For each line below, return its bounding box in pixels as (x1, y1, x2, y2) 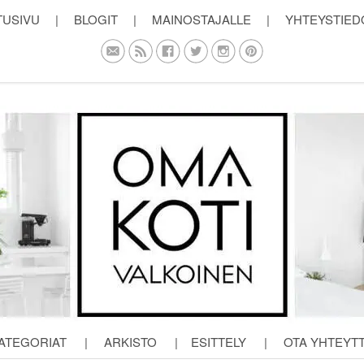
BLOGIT (74, 11, 118, 28)
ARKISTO (104, 333, 157, 350)
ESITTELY (191, 333, 246, 350)
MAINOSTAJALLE (152, 11, 251, 28)
